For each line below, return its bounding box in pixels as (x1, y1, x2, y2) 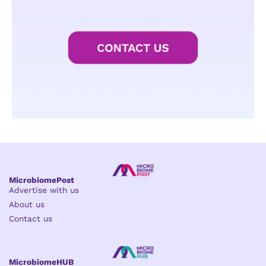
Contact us (9, 213, 52, 223)
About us (9, 199, 45, 209)
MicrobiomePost (9, 175, 74, 185)
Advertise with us (9, 185, 79, 195)
